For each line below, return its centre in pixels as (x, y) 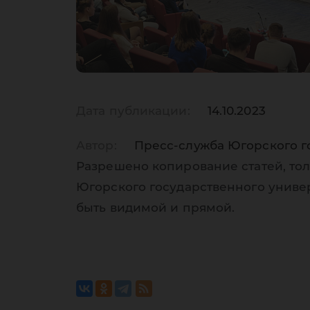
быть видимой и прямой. (156, 208)
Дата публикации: (133, 111)
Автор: (97, 145)
